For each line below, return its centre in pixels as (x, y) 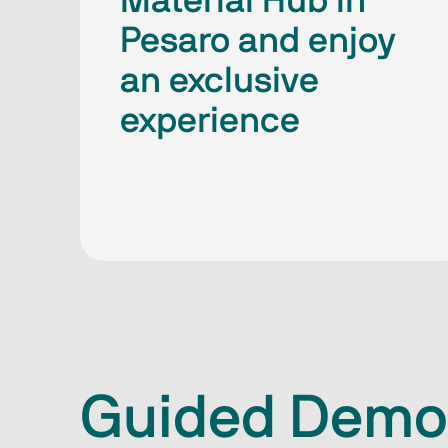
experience (210, 120)
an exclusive (219, 80)
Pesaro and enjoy (258, 40)
